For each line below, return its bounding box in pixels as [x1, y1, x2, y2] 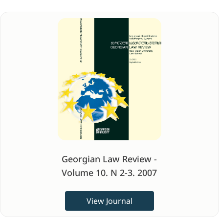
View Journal [86, 196, 132, 206]
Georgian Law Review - [62, 153, 157, 165]
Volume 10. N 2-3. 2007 [62, 167, 157, 178]
